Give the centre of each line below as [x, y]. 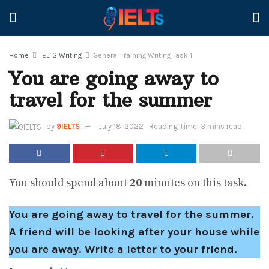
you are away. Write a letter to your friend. [123, 249]
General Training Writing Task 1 [143, 55]
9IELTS [68, 126]
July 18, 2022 [121, 126]
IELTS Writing [61, 55]
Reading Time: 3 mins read [195, 126]
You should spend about [69, 183]
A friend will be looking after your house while [134, 231]
